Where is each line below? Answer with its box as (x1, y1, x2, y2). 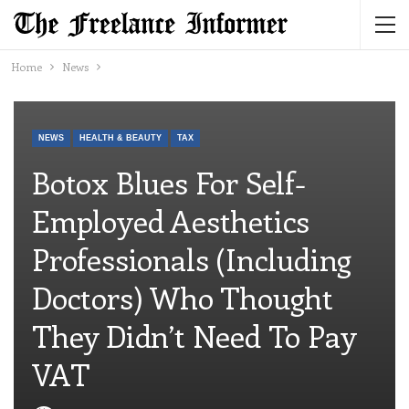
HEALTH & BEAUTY (79, 133, 162, 143)
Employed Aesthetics (32, 200, 310, 242)
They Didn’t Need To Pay (32, 315, 356, 357)
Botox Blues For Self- (32, 162, 306, 204)
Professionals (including (32, 238, 352, 280)
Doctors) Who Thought (32, 277, 333, 319)
